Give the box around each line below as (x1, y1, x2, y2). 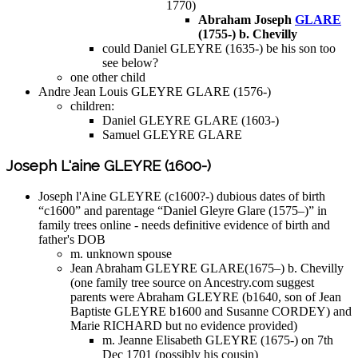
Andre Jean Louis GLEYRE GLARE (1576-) (38, 84, 271, 98)
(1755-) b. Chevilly (198, 26, 297, 41)
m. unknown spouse (70, 247, 172, 261)
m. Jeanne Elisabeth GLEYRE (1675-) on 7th (102, 333, 333, 348)
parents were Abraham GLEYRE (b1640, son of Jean (70, 290, 341, 304)
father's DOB (38, 233, 105, 247)
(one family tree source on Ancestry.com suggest (70, 276, 314, 290)
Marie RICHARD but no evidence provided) (70, 319, 297, 333)
